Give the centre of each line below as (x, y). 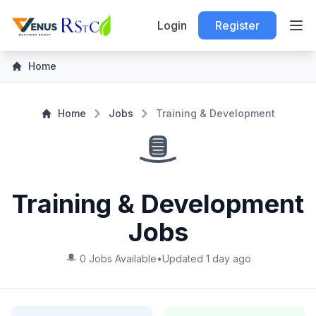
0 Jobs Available (118, 259)
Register (237, 25)
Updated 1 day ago (206, 259)
